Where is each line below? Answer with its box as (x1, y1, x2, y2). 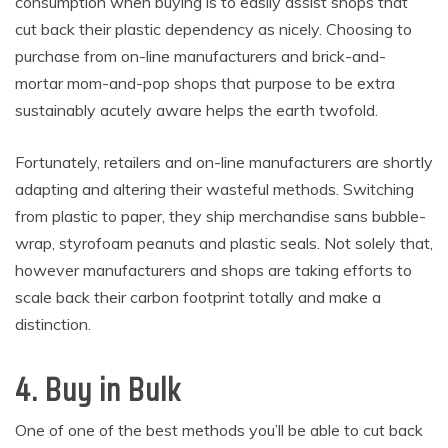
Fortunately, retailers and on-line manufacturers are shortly (15, 152, 433, 173)
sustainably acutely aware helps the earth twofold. (15, 100, 378, 121)
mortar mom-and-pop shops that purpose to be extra (15, 73, 395, 94)
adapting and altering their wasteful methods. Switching (15, 179, 414, 200)
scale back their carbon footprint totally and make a (15, 287, 381, 308)
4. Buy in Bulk (15, 365, 181, 416)
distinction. (15, 314, 91, 335)
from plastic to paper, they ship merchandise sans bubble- (15, 206, 426, 227)
